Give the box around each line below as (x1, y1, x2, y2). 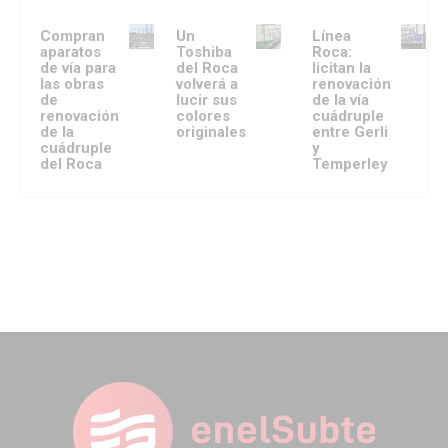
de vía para (40, 58, 116, 77)
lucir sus (175, 90, 237, 109)
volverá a (175, 74, 238, 93)
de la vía (311, 90, 369, 109)
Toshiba (175, 42, 232, 61)
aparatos (40, 42, 101, 61)
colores (175, 106, 230, 125)
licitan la (311, 58, 371, 77)
